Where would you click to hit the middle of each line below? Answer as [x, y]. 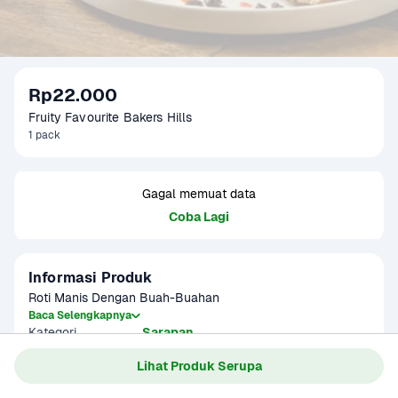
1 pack [44, 135]
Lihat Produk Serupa [199, 366]
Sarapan [168, 332]
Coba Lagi [199, 217]
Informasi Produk [91, 278]
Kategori [52, 332]
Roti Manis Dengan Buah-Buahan [124, 298]
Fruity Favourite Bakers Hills [111, 117]
